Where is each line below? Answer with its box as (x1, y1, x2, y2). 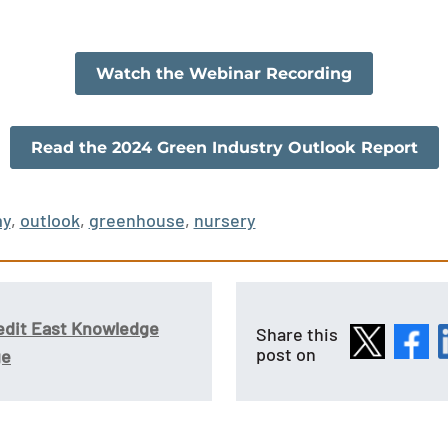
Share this (256, 323, 338, 345)
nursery (193, 209, 256, 231)
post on (256, 343, 316, 365)
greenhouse (88, 209, 185, 231)
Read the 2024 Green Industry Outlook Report (30, 138, 418, 157)
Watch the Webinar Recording (96, 64, 352, 83)
